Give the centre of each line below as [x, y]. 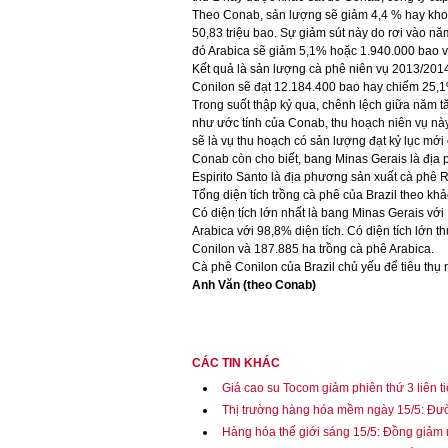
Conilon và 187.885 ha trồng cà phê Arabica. [313, 249]
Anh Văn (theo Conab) [254, 285]
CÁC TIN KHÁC [236, 363]
